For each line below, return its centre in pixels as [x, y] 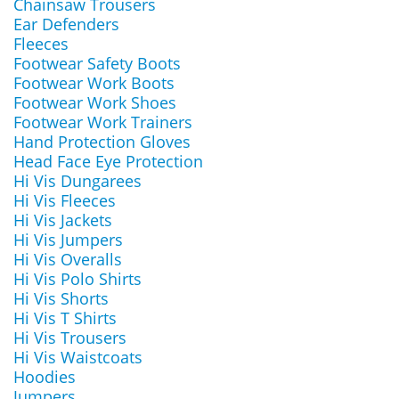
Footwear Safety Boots [97, 63]
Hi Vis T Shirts [65, 318]
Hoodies [45, 377]
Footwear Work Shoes [95, 102]
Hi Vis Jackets [63, 220]
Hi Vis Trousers [70, 338]
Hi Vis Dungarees [77, 181]
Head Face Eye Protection [108, 161]
